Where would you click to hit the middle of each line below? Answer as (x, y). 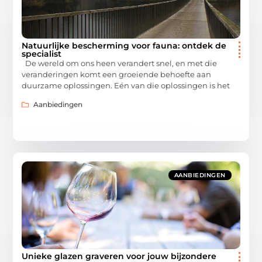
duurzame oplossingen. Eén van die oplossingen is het (126, 85)
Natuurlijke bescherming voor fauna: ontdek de (124, 45)
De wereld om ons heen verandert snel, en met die (120, 63)
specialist (42, 54)
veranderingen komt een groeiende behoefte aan (117, 74)
